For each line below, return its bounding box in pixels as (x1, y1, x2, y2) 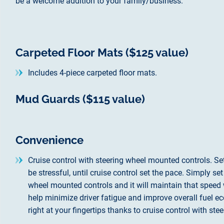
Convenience (15, 133, 83, 146)
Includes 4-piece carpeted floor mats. (28, 67, 157, 77)
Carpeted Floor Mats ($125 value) (15, 46, 188, 59)
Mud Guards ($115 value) (15, 92, 145, 105)
